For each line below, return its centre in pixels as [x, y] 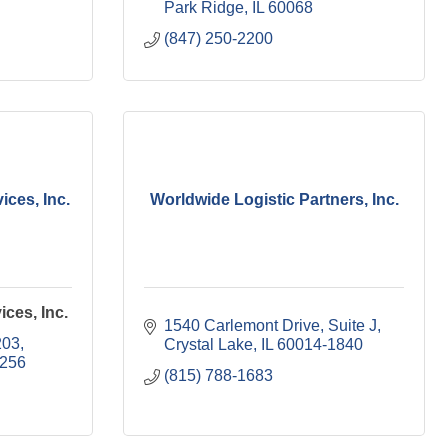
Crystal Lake [208, 344]
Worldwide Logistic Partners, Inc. [274, 199]
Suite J [352, 325]
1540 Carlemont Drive [242, 325]
